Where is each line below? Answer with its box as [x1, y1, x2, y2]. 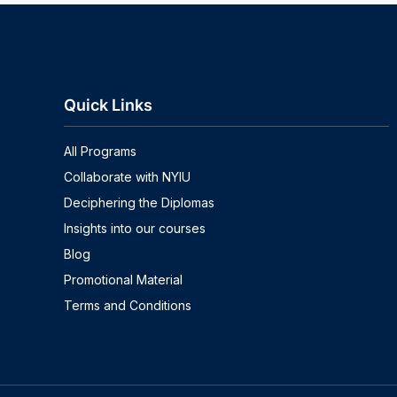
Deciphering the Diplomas [64, 194, 214, 210]
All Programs [64, 143, 136, 159]
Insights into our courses [64, 220, 206, 236]
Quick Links [64, 96, 152, 115]
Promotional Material [64, 271, 183, 287]
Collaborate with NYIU [64, 168, 191, 184]
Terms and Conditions [64, 297, 191, 313]
